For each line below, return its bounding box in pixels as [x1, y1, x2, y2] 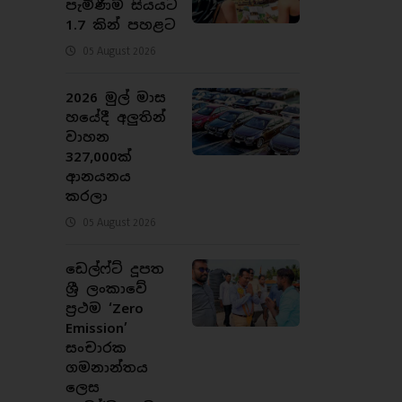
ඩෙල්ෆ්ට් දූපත [66, 259, 164, 277]
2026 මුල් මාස [66, 88, 166, 106]
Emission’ [66, 319, 127, 336]
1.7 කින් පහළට [66, 15, 176, 33]
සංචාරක [66, 338, 127, 356]
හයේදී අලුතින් [66, 108, 166, 126]
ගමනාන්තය [66, 358, 148, 376]
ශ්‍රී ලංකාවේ [66, 279, 147, 297]
